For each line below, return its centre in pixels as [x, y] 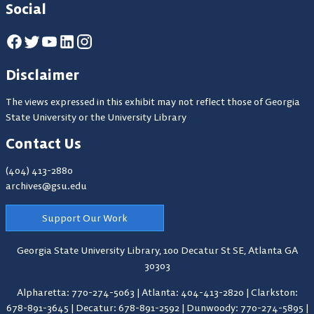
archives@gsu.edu [46, 185]
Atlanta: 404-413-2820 [193, 292]
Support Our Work [85, 218]
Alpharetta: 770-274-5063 [76, 292]
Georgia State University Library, [90, 250]
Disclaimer [42, 74]
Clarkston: [274, 292]
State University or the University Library [96, 117]
